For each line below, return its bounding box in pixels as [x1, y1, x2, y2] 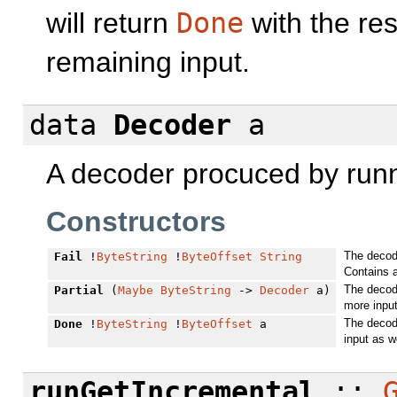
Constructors [46, 206, 226, 238]
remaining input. [46, 46, 250, 79]
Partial [53, 283, 104, 297]
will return [46, 7, 176, 40]
